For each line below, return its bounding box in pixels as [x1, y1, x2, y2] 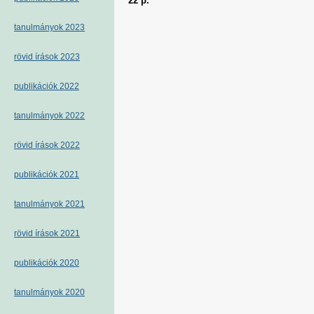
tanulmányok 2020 [14, 287, 85, 297]
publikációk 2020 [14, 258, 79, 268]
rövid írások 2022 [14, 140, 80, 150]
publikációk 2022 [14, 81, 79, 91]
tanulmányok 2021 [14, 199, 85, 209]
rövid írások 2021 [14, 228, 80, 238]
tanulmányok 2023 [14, 22, 85, 32]
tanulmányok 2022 [14, 111, 85, 121]
